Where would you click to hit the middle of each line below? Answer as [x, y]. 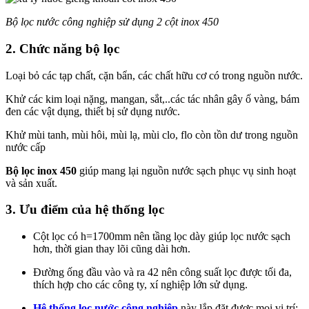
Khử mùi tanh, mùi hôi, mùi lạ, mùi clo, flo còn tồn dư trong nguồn [152, 134]
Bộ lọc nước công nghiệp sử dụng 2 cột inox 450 [112, 22]
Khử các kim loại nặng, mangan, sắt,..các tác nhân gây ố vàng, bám [152, 99]
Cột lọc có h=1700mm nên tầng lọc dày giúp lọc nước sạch [162, 237]
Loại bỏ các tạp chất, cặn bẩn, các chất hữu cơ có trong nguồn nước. [154, 75]
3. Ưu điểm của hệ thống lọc [85, 210]
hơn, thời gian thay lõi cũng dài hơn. [112, 249]
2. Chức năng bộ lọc [62, 48]
